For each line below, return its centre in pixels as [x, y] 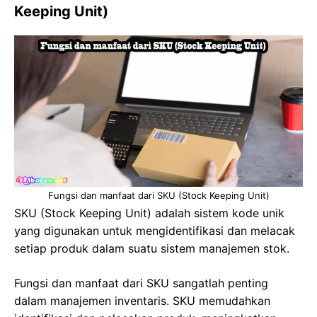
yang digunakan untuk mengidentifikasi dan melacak [155, 230]
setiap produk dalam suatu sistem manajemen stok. [152, 248]
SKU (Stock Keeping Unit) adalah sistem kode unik [149, 213]
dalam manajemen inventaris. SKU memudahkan [142, 300]
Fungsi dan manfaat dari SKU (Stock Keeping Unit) [158, 195]
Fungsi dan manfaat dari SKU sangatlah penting [141, 283]
